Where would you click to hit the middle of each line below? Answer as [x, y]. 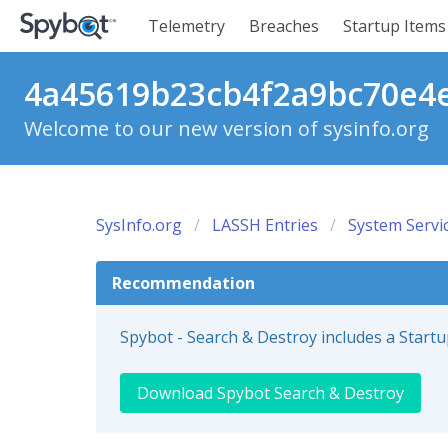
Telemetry [186, 26]
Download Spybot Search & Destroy [270, 393]
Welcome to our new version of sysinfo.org [226, 128]
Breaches [284, 26]
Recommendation [183, 283]
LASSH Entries [265, 225]
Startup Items [394, 26]
